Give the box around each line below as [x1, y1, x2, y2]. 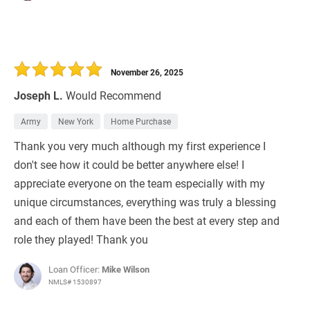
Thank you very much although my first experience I [14, 138, 266, 154]
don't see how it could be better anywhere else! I [14, 157, 244, 172]
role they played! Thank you [14, 232, 148, 247]
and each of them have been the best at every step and [14, 213, 280, 228]
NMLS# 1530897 [48, 277, 102, 287]
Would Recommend [66, 88, 161, 103]
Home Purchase [111, 116, 171, 127]
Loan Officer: [48, 263, 102, 276]
